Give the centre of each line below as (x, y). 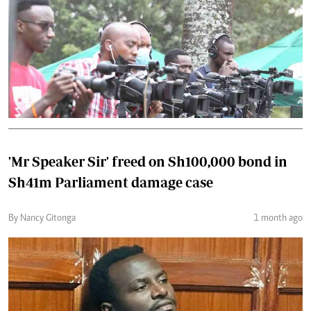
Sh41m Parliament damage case (111, 182)
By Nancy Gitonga (42, 218)
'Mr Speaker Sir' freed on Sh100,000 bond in (148, 161)
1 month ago (278, 218)
